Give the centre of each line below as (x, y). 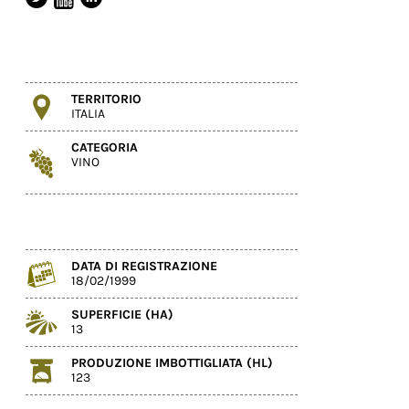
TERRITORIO (106, 99)
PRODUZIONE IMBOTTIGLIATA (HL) (172, 362)
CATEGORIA (105, 147)
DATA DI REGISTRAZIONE (144, 266)
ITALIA (88, 113)
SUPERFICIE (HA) (122, 314)
